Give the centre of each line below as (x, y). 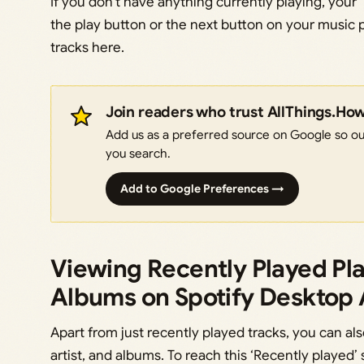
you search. (138, 153)
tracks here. (87, 47)
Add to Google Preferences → (202, 188)
